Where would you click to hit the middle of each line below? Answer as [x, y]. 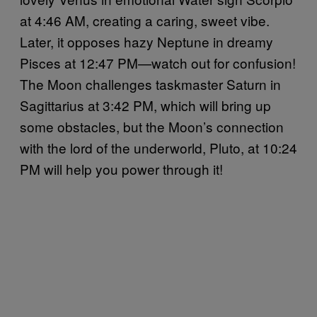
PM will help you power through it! [121, 168]
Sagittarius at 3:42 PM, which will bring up [145, 105]
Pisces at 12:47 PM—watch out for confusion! [158, 62]
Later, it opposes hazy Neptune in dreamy [146, 41]
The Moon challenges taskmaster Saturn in [150, 83]
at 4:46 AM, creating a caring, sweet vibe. [145, 20]
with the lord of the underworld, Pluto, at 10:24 [158, 147]
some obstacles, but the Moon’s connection [152, 126]
